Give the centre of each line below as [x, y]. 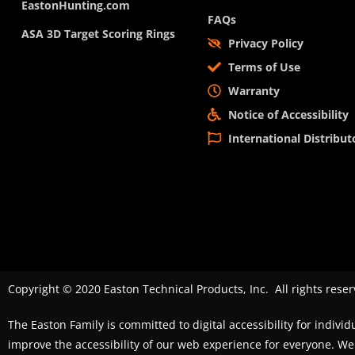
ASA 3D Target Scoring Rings [98, 34]
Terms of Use [265, 67]
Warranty [254, 91]
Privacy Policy [266, 44]
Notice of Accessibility [289, 115]
